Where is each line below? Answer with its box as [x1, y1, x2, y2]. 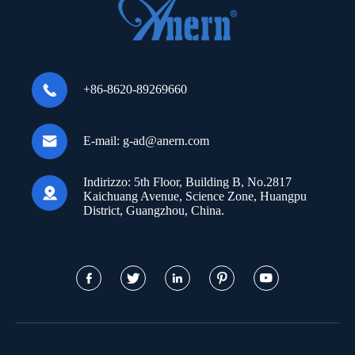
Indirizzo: [83, 174, 131, 189]
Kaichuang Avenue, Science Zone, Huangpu [83, 189, 307, 203]
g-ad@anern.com [123, 134, 209, 148]
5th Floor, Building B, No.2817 [131, 174, 292, 189]
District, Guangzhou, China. [83, 203, 224, 217]
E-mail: [83, 134, 120, 148]
